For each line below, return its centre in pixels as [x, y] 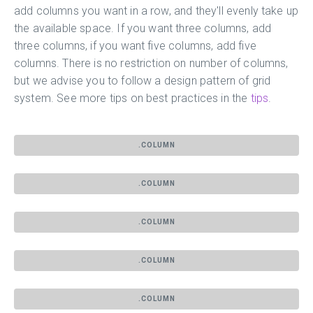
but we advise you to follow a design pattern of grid [143, 80]
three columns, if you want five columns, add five [135, 45]
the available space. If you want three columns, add [143, 28]
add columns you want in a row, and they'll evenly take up [156, 10]
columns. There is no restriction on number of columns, [151, 63]
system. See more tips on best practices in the [131, 98]
